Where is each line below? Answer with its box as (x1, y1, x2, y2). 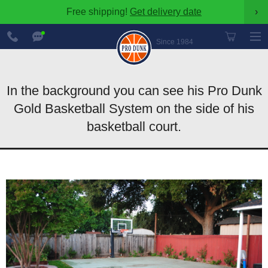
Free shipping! (66, 7, 130, 17)
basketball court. (87, 119, 181, 134)
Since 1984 (156, 38, 193, 46)
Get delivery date (130, 7, 202, 17)
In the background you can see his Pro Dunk (6, 83, 262, 98)
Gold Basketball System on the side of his (14, 101, 254, 116)
